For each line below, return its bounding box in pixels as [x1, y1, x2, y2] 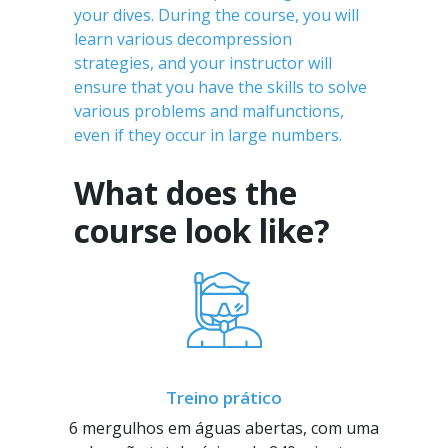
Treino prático [166, 386, 282, 409]
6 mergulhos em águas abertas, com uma [69, 417, 379, 439]
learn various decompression [74, 28, 292, 50]
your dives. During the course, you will [74, 4, 359, 26]
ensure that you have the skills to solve [74, 76, 367, 98]
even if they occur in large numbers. [74, 124, 342, 146]
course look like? [74, 209, 330, 252]
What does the [74, 171, 297, 214]
